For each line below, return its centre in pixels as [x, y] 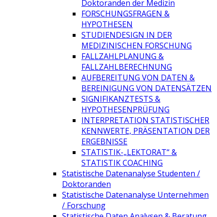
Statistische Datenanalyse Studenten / [131, 173]
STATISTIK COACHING [122, 163]
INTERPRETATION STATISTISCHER [145, 120]
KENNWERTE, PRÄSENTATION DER [146, 131]
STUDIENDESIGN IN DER [127, 35]
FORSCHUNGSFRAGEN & [125, 13]
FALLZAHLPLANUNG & [123, 56]
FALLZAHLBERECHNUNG [127, 67]
